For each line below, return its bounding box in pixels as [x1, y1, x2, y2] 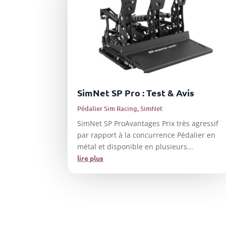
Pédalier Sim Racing [77, 103, 138, 113]
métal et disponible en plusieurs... [77, 141, 194, 151]
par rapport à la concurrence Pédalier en [77, 130, 216, 140]
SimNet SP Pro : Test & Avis [77, 86, 195, 98]
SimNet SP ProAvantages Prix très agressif [77, 118, 219, 128]
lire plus [77, 153, 104, 162]
